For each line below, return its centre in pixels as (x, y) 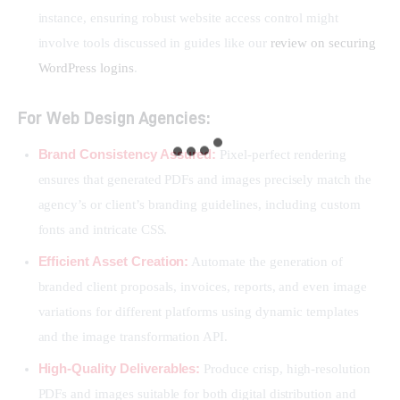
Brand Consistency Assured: (127, 154)
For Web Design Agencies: (114, 117)
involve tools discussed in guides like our (154, 42)
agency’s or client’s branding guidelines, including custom (199, 204)
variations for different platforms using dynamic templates (198, 311)
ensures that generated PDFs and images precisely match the (204, 179)
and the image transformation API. (133, 336)
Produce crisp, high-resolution (285, 369)
